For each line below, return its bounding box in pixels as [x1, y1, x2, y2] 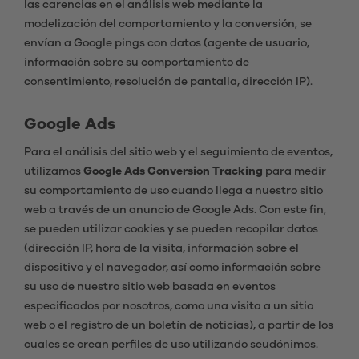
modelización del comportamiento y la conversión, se [24, 18, 312, 30]
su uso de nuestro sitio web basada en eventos [24, 281, 276, 292]
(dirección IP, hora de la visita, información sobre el [24, 243, 299, 254]
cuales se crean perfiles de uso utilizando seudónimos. [24, 339, 318, 350]
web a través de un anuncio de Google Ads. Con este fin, [24, 204, 326, 216]
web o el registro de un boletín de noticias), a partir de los [24, 320, 333, 331]
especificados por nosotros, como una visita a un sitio [24, 301, 313, 312]
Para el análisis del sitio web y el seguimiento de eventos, [24, 147, 333, 158]
